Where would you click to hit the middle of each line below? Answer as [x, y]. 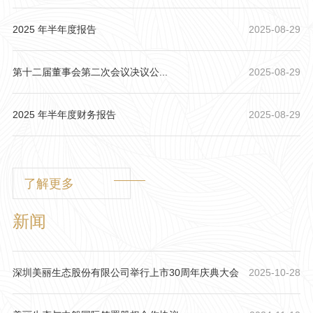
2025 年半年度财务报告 [64, 114]
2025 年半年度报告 [54, 29]
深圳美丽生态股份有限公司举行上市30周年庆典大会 [125, 272]
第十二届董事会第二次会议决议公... [90, 72]
